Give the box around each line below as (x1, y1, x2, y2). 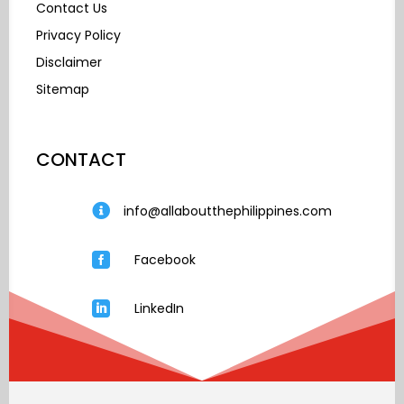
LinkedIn (134, 299, 185, 318)
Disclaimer (36, 53, 102, 72)
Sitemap (36, 80, 89, 99)
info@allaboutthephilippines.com (124, 202, 332, 221)
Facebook (134, 251, 197, 270)
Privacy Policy (36, 26, 121, 45)
